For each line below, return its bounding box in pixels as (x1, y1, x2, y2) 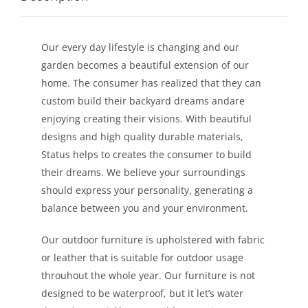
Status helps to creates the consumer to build (41, 148, 252, 161)
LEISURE (203, 16, 246, 32)
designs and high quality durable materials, (41, 130, 243, 143)
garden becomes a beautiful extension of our (41, 58, 249, 71)
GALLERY (203, 55, 250, 71)
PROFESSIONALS (203, 93, 288, 109)
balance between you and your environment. (41, 201, 248, 214)
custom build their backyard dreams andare (41, 94, 245, 107)
